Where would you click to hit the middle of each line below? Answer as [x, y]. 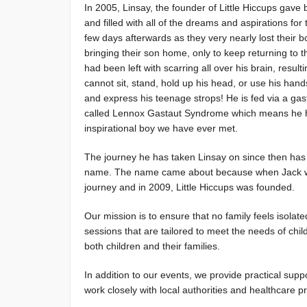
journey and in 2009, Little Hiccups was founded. [189, 187]
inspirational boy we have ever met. [161, 128]
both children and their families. [152, 246]
